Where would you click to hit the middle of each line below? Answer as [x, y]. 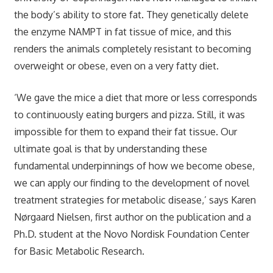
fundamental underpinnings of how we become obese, [134, 165]
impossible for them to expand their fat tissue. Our [125, 131]
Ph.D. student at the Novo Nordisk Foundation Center [131, 234]
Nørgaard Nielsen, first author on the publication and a [132, 217]
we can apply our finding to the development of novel [131, 183]
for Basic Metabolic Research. [79, 251]
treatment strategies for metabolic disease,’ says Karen [135, 200]
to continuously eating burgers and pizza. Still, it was [129, 114]
